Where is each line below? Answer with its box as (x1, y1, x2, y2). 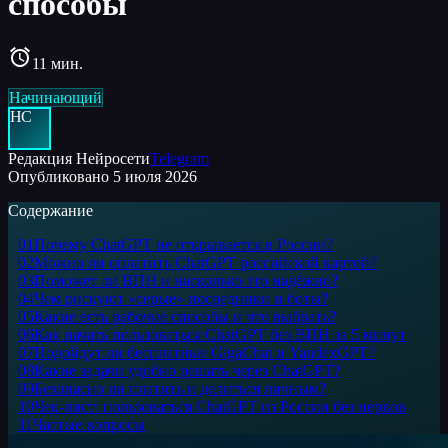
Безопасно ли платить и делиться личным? (34, 379, 326, 397)
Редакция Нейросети (8, 149, 150, 167)
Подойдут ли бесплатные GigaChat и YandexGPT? (34, 343, 375, 361)
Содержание (8, 201, 93, 219)
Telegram (150, 149, 209, 167)
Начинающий (9, 88, 102, 106)
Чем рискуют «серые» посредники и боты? (34, 289, 328, 307)
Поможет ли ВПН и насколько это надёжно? (34, 271, 338, 289)
